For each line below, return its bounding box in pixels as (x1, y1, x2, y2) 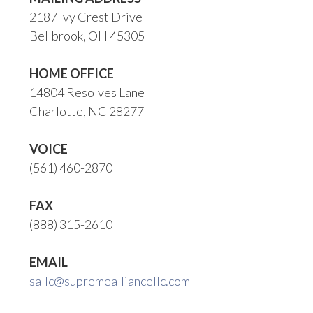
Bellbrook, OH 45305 (29, 28, 145, 44)
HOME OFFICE (29, 66, 115, 82)
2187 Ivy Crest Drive (29, 9, 143, 25)
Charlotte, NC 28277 (29, 103, 145, 119)
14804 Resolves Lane (29, 85, 145, 101)
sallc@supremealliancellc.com (29, 273, 191, 289)
